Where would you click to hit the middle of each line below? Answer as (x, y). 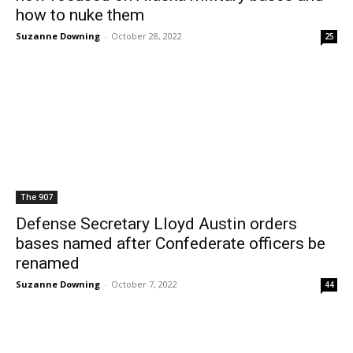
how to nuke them (80, 15)
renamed (48, 263)
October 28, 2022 (147, 36)
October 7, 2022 (144, 284)
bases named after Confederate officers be (171, 243)
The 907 (37, 197)
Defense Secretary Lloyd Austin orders (156, 224)
